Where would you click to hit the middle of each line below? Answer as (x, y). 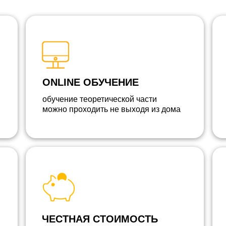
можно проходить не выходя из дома (111, 109)
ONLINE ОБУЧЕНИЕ (91, 82)
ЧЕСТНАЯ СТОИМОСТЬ (100, 219)
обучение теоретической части (100, 99)
